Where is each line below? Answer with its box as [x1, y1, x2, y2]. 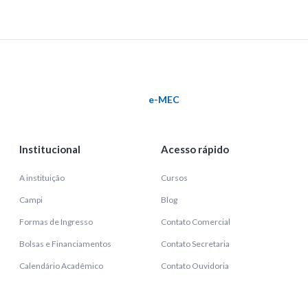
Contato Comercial [161, 217, 230, 227]
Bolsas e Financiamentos [19, 239, 111, 249]
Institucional [19, 143, 80, 155]
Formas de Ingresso [19, 217, 93, 227]
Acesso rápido [161, 143, 229, 155]
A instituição [19, 173, 65, 183]
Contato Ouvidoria [161, 261, 229, 271]
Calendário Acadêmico [19, 261, 103, 271]
